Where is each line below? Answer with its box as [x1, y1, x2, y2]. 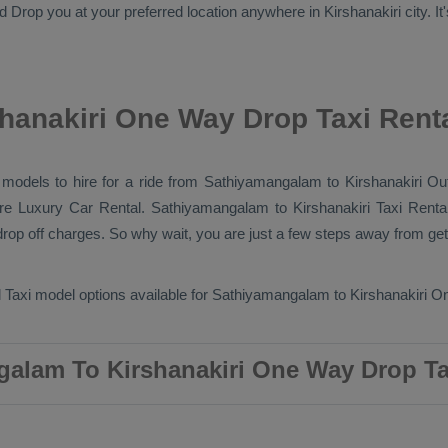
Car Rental [69, 199, 142, 216]
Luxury [18, 199, 70, 216]
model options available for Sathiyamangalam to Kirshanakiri [31, 286, 431, 303]
